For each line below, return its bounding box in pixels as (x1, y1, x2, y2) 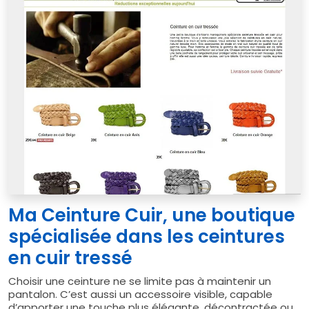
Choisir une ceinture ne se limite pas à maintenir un (8, 273, 271, 288)
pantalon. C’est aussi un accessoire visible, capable (8, 286, 272, 301)
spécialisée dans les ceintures (8, 223, 285, 249)
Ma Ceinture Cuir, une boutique (8, 202, 295, 228)
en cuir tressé (8, 245, 132, 270)
